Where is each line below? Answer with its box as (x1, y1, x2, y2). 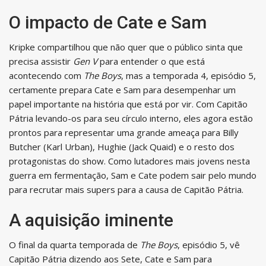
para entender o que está (97, 55, 205, 67)
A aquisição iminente (9, 209, 173, 230)
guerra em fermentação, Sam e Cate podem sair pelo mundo (9, 169, 256, 181)
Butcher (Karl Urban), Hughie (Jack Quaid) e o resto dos (9, 140, 235, 153)
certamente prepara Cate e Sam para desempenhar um (9, 83, 236, 96)
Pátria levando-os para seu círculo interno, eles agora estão (9, 112, 253, 124)
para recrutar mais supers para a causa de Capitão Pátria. (9, 183, 243, 195)
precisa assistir (9, 55, 73, 67)
